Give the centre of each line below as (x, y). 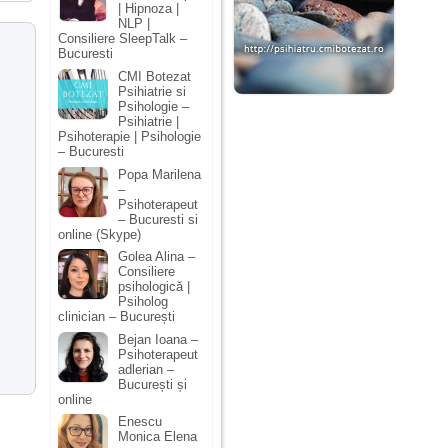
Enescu (140, 422)
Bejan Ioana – (158, 339)
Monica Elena (157, 437)
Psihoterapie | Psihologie (129, 136)
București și (152, 384)
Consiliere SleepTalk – (122, 39)
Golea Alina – (156, 257)
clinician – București (116, 317)
